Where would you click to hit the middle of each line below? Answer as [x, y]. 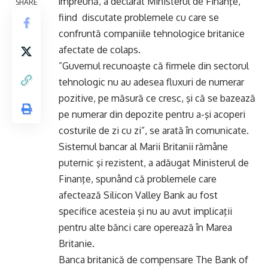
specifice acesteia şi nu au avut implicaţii [145, 211]
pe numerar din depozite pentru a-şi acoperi [152, 114]
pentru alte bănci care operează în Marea [145, 227]
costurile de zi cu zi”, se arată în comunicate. [154, 130]
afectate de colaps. [100, 50]
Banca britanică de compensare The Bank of [153, 260]
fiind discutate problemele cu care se [139, 17]
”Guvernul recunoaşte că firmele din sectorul [154, 66]
